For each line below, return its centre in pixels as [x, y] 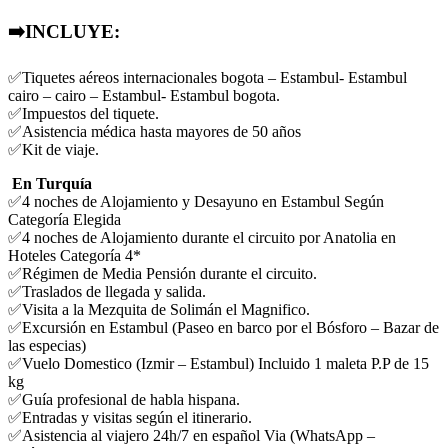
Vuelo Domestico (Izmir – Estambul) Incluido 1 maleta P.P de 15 [225, 363]
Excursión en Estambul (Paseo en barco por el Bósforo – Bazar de [230, 327]
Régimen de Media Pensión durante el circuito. [169, 273]
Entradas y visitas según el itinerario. [137, 417]
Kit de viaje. [60, 149]
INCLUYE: [72, 32]
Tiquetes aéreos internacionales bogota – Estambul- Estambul [214, 77]
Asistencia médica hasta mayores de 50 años [161, 131]
